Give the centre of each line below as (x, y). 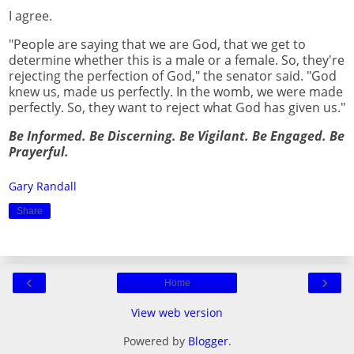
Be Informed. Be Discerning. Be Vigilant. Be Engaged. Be (177, 136)
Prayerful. (39, 151)
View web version (177, 313)
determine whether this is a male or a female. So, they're (177, 60)
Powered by (155, 341)
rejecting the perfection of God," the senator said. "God (173, 76)
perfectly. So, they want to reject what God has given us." (177, 108)
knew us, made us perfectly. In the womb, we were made (176, 92)
